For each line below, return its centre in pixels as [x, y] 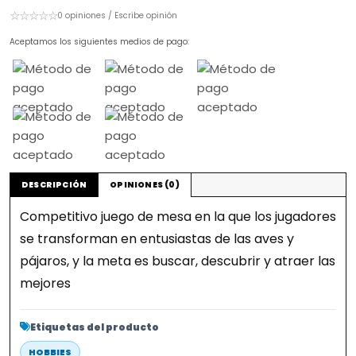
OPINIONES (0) [145, 185]
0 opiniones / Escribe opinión [117, 15]
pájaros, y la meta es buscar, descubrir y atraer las [178, 261]
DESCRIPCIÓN [54, 185]
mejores [45, 283]
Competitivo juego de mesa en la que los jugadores [178, 217]
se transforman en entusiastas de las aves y [157, 239]
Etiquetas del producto [95, 327]
